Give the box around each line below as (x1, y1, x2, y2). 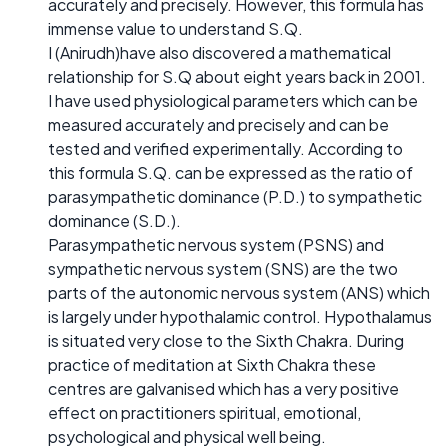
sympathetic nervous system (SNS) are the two (48, 258, 398, 280)
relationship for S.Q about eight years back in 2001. (48, 66, 426, 88)
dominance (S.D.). (48, 210, 181, 232)
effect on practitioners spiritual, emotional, (48, 402, 361, 424)
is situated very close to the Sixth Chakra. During (48, 330, 404, 352)
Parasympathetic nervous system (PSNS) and (48, 234, 384, 256)
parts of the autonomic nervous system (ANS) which (48, 282, 430, 304)
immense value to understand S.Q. (48, 18, 303, 40)
